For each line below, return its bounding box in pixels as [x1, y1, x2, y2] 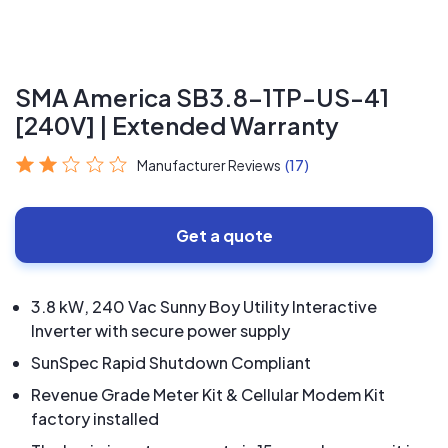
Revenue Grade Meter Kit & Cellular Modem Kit [31, 384, 385, 405]
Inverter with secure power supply [31, 320, 290, 341]
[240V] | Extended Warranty [15, 110, 339, 140]
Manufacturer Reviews [137, 156, 282, 174]
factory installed [31, 408, 159, 429]
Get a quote [175, 224, 273, 246]
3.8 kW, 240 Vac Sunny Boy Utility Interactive [31, 296, 377, 317]
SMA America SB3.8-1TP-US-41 [15, 82, 389, 112]
